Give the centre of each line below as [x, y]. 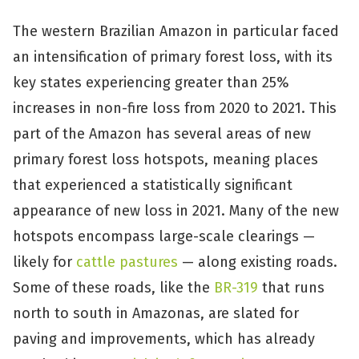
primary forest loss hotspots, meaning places [165, 159]
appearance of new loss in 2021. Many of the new [176, 211]
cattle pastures [127, 262]
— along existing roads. [258, 262]
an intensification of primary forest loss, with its [173, 57]
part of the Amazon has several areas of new [162, 134]
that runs [291, 288]
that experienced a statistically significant [153, 185]
